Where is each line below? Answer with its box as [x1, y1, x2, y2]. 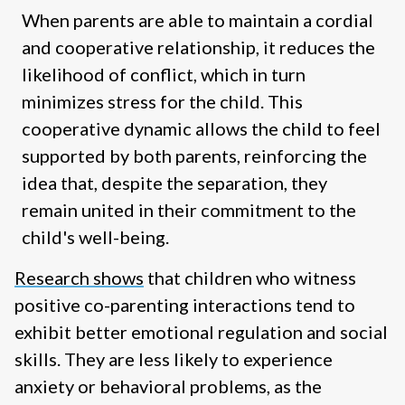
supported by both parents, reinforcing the [22, 145, 367, 167]
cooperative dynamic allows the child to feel [22, 118, 381, 140]
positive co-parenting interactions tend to [14, 294, 355, 316]
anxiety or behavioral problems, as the [14, 375, 322, 398]
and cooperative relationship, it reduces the [22, 36, 375, 59]
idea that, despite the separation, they [22, 172, 327, 194]
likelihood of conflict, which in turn [22, 63, 306, 86]
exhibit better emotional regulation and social [14, 321, 388, 344]
